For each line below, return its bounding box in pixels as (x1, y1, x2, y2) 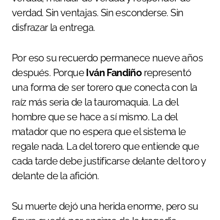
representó (141, 67, 192, 79)
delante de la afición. (12, 170, 99, 182)
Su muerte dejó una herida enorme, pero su (12, 200, 198, 213)
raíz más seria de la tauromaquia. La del (12, 96, 178, 109)
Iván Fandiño (86, 67, 142, 79)
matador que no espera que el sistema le (12, 126, 186, 138)
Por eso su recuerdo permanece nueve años (12, 52, 203, 64)
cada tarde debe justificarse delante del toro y (12, 155, 206, 167)
